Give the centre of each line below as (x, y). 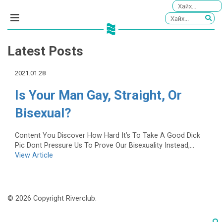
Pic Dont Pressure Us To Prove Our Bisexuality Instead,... (105, 145)
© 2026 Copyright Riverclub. (52, 199)
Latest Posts (45, 51)
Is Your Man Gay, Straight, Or (98, 95)
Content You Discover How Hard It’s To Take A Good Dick (108, 135)
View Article (34, 155)
